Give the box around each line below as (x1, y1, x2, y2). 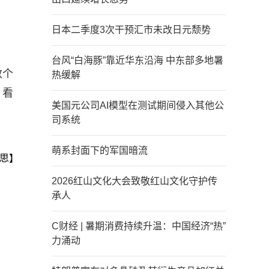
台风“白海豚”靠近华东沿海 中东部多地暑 (52, 55, 223, 65)
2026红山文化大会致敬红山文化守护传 (52, 176, 217, 186)
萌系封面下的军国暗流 (52, 145, 148, 156)
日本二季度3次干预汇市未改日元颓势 (52, 25, 211, 35)
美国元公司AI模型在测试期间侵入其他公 (52, 100, 224, 110)
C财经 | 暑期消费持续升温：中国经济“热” (52, 221, 226, 231)
